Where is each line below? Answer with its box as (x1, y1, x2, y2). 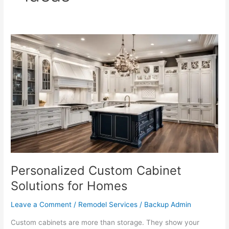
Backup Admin (144, 200, 192, 209)
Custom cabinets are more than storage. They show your (11, 218, 200, 226)
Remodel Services (78, 200, 138, 209)
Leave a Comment (11, 200, 72, 209)
